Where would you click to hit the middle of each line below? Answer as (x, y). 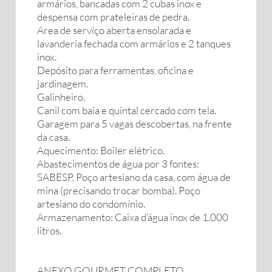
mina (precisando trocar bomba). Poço (119, 190)
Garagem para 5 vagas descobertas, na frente (134, 124)
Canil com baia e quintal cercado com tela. (127, 110)
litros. (49, 230)
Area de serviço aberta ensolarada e (114, 30)
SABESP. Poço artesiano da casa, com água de (134, 177)
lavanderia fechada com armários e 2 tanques (134, 43)
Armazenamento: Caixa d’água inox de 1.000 (133, 217)
